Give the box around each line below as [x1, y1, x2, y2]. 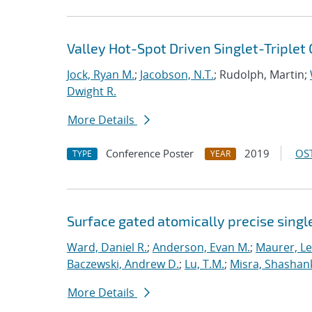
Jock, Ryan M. [67, 67, 134, 82]
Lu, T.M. [185, 256, 224, 272]
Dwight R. [67, 84, 116, 99]
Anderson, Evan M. [153, 240, 250, 255]
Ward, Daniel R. [67, 240, 147, 255]
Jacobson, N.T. [140, 67, 214, 82]
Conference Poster [106, 146, 194, 160]
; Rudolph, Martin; [214, 67, 310, 82]
